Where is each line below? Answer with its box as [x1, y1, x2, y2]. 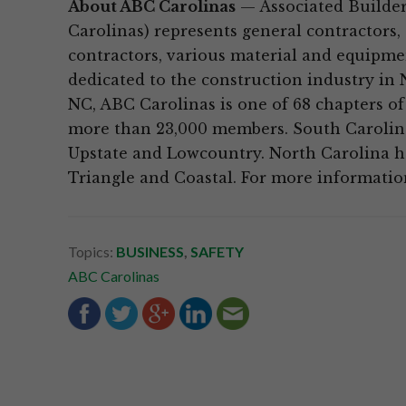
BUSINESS [115, 243, 184, 261]
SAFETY [189, 243, 244, 261]
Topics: [67, 243, 116, 261]
